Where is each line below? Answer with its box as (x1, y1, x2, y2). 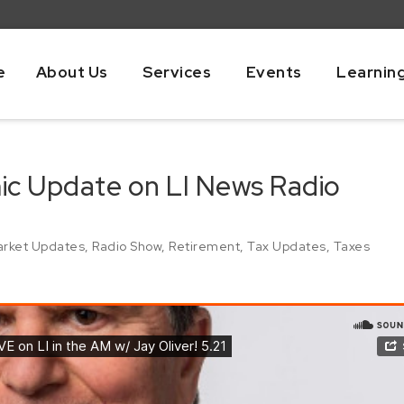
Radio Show (92, 237, 161, 254)
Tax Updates (247, 237, 326, 254)
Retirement (169, 237, 240, 254)
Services (142, 61, 211, 82)
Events (245, 61, 302, 82)
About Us (35, 61, 108, 82)
